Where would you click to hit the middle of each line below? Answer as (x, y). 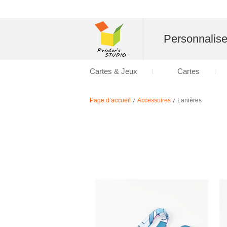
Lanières (190, 100)
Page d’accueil (110, 100)
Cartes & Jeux (113, 71)
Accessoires (154, 100)
